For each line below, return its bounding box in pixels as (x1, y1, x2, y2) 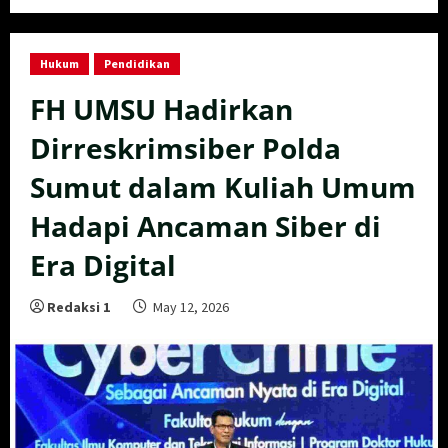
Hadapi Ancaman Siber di (30, 207, 381, 246)
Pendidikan (104, 56, 170, 72)
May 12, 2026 (150, 298, 232, 317)
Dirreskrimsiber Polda (30, 129, 341, 168)
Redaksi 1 (47, 298, 110, 317)
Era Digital (30, 246, 176, 285)
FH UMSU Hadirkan (30, 90, 293, 129)
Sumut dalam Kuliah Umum (30, 168, 416, 207)
